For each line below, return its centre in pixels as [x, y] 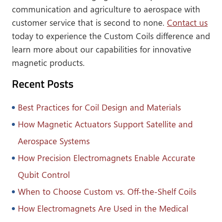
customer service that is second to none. [89, 23]
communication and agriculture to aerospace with [106, 9]
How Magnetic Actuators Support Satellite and [105, 124]
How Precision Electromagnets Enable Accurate [107, 158]
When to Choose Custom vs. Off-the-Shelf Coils [107, 192]
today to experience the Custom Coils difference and [111, 36]
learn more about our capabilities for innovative [102, 49]
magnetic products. [48, 63]
